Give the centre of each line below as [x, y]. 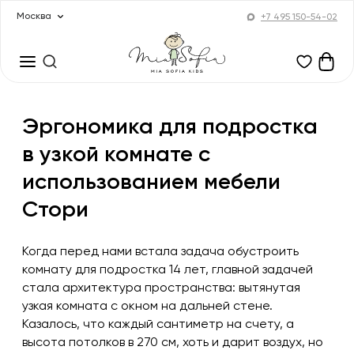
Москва [34, 17]
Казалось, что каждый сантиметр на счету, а [158, 325]
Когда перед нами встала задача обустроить [160, 252]
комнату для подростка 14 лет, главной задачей [168, 271]
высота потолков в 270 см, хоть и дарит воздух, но [173, 343]
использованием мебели [151, 183]
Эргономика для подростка [170, 128]
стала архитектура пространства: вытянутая [161, 289]
